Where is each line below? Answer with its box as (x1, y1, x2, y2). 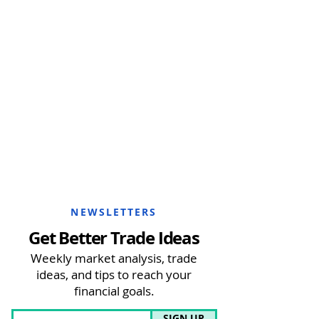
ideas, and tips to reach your (36, 266, 192, 283)
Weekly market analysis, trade (31, 250, 197, 266)
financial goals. (73, 283, 155, 299)
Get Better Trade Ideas (28, 226, 199, 250)
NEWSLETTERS (70, 205, 157, 219)
